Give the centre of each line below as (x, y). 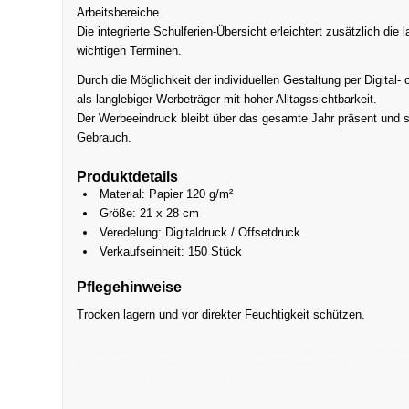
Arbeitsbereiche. (120, 13)
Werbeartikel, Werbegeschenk (170, 378)
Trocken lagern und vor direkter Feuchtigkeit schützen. (221, 315)
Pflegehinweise (130, 288)
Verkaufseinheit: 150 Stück (171, 252)
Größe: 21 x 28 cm (150, 214)
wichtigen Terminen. (130, 51)
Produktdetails (128, 177)
